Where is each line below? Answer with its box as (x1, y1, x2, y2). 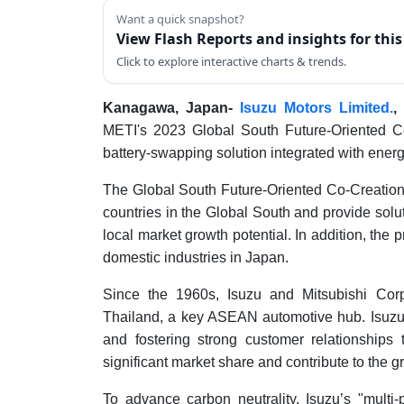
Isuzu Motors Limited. (240, 100, 393, 115)
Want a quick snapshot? (116, 11, 244, 27)
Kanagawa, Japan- (103, 100, 240, 115)
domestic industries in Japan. (103, 250, 289, 265)
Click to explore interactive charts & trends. (116, 53, 346, 69)
